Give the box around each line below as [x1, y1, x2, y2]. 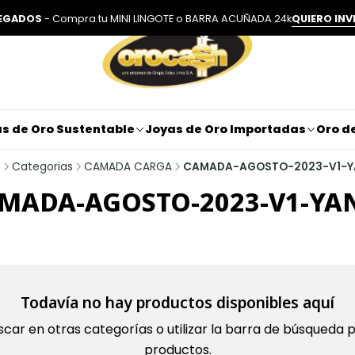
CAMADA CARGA [84, 158, 172, 174]
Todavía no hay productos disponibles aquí [21, 292, 334, 313]
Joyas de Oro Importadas [144, 121, 306, 137]
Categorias [12, 158, 73, 174]
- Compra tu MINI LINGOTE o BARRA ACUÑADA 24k [42, 11, 292, 25]
